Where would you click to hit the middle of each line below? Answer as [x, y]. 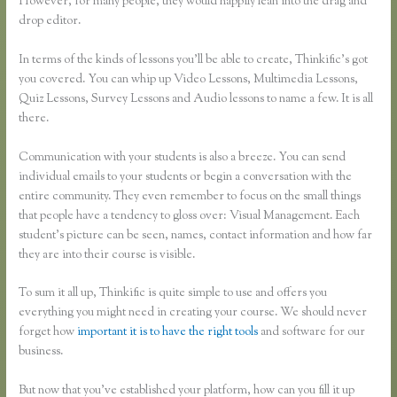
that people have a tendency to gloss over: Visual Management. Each [190, 216]
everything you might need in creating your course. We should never [193, 313]
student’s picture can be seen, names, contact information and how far [196, 235]
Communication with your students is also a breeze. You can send [183, 157]
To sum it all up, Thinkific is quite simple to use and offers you [173, 294]
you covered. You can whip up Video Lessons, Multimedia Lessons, [189, 79]
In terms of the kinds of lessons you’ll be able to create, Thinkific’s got [194, 60]
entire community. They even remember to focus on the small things [190, 196]
